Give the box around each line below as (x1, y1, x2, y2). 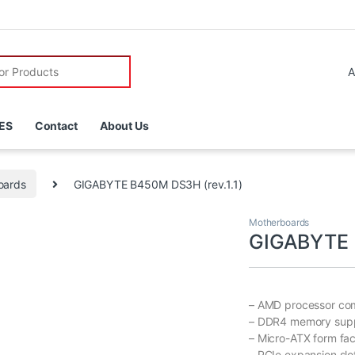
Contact (34, 119, 78, 133)
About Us (99, 119, 149, 133)
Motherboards (249, 216, 310, 229)
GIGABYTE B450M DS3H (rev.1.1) (73, 177, 242, 191)
